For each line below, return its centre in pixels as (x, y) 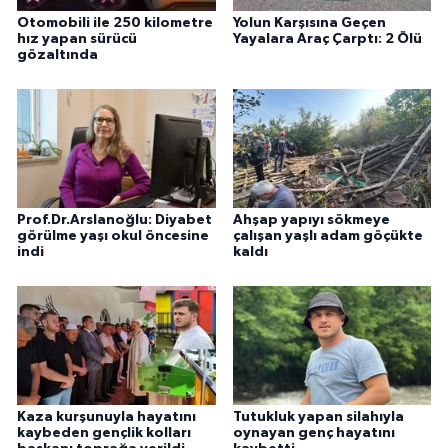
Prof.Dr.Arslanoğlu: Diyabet (114, 220)
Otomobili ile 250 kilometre (115, 23)
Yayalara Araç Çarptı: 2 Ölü (327, 39)
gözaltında (57, 55)
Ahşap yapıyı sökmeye (311, 220)
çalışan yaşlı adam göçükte (327, 236)
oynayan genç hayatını (313, 433)
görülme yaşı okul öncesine (113, 236)
